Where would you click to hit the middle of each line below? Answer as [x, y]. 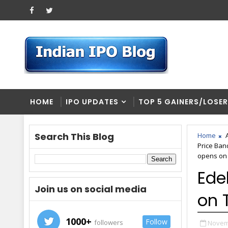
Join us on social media [91, 189]
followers [108, 222]
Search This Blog [74, 137]
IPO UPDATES [92, 102]
